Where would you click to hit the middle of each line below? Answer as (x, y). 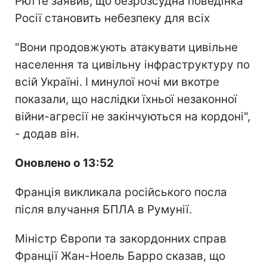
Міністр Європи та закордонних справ (121, 238)
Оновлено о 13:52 (64, 163)
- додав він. (47, 133)
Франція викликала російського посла (121, 192)
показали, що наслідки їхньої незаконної (126, 99)
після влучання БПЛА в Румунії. (103, 209)
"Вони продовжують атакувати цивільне (126, 47)
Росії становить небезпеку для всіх (112, 18)
